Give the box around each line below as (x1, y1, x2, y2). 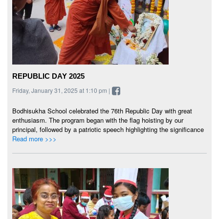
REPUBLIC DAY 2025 (12, 71, 85, 80)
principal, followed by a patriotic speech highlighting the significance (12, 125, 204, 134)
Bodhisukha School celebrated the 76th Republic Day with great (12, 106, 192, 116)
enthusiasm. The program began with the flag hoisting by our (12, 115, 183, 125)
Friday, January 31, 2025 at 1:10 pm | (12, 86, 111, 94)
